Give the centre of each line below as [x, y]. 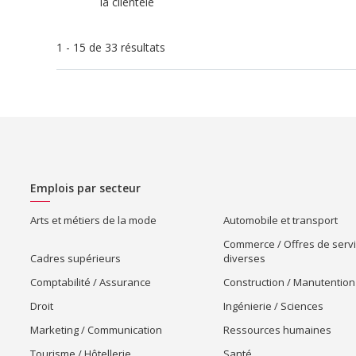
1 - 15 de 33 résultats [111, 47]
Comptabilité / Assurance [90, 282]
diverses [244, 258]
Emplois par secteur [85, 188]
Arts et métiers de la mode [93, 220]
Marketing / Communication [96, 330]
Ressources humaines [277, 330]
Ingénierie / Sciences [273, 306]
